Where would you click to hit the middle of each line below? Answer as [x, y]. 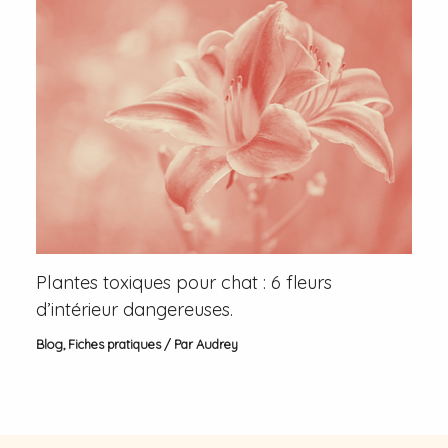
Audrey [217, 343]
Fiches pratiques [115, 343]
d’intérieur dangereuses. [135, 309]
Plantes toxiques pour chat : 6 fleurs [184, 282]
